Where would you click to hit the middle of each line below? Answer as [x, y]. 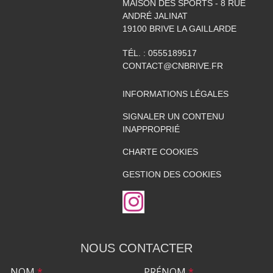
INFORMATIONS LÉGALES [175, 94]
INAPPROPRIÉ [151, 129]
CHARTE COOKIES [160, 151]
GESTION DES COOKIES [172, 174]
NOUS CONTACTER [136, 248]
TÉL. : [135, 53]
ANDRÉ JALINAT [155, 16]
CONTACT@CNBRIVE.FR [172, 66]
